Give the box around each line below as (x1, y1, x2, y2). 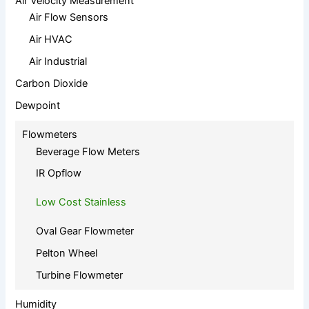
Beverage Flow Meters (36, 145, 141, 158)
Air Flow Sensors (29, 11, 109, 24)
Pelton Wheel (36, 247, 98, 260)
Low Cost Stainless (36, 196, 127, 209)
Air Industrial (29, 55, 88, 68)
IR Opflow (36, 167, 82, 180)
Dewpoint (15, 99, 61, 112)
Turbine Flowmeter (36, 269, 123, 282)
